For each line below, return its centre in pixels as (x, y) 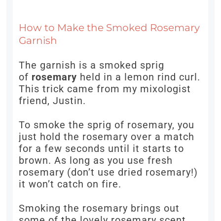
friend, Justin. (53, 101)
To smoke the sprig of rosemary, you (107, 125)
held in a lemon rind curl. (139, 77)
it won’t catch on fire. (70, 184)
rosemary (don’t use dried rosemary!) (109, 172)
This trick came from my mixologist (105, 89)
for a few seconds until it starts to (102, 149)
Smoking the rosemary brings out (99, 208)
